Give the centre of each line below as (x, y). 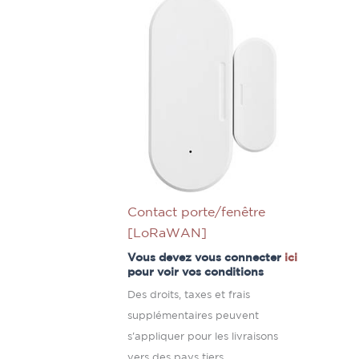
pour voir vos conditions (196, 272)
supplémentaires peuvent (194, 316)
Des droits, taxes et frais (189, 295)
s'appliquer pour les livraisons (203, 337)
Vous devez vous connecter (206, 257)
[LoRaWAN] (167, 233)
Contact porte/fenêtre (197, 212)
